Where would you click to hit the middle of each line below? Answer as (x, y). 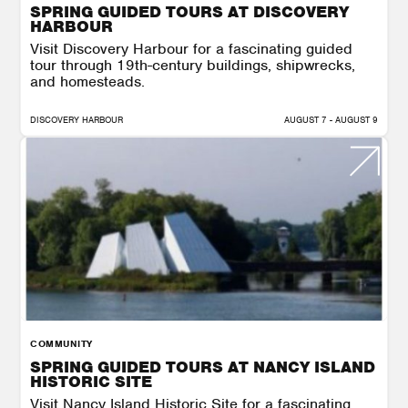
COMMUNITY (61, 343)
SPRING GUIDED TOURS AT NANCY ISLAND (203, 367)
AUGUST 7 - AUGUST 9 (331, 119)
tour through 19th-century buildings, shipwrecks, (193, 65)
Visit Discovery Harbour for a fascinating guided (191, 48)
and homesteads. (87, 81)
